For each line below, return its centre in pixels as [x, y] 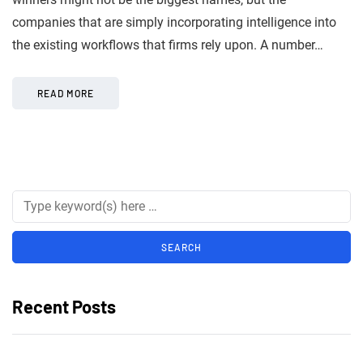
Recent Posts [64, 306]
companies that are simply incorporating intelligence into [174, 22]
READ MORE [66, 93]
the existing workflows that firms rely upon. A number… [168, 45]
